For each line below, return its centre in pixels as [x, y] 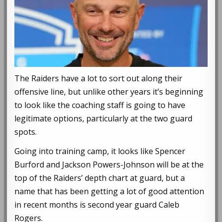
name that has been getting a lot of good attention [110, 191]
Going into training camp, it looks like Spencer [100, 151]
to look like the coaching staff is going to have [100, 105]
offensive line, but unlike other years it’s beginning [109, 91]
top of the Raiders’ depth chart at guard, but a [100, 178]
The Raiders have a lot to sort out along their [99, 78]
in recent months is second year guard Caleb [97, 204]
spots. [26, 132]
